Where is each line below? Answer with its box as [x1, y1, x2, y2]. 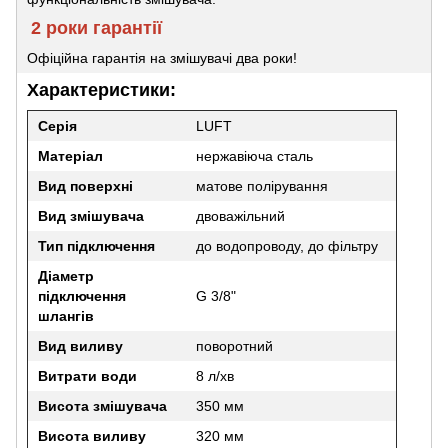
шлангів [38, 307, 94, 324]
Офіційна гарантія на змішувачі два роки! [27, 49, 297, 66]
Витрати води [38, 367, 137, 384]
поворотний [196, 337, 273, 354]
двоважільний [196, 207, 285, 224]
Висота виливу [38, 427, 146, 444]
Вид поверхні [38, 177, 133, 194]
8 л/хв [196, 367, 234, 384]
